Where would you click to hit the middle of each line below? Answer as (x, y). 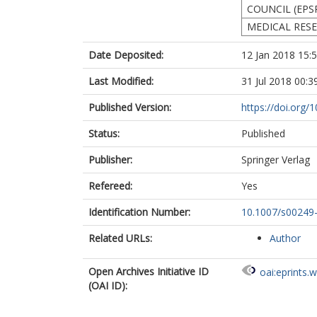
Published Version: (130, 107)
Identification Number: (139, 212)
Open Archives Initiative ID (149, 271)
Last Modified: (121, 81)
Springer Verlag (276, 160)
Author (285, 238)
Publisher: (110, 160)
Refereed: (110, 186)
